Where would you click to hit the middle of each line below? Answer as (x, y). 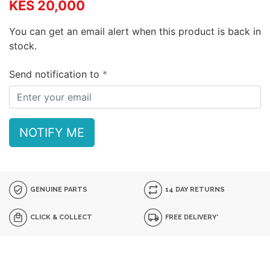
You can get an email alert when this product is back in (135, 31)
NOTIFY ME (52, 133)
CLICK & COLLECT (61, 217)
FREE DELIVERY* (191, 217)
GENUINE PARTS (58, 189)
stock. (23, 46)
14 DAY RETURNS (194, 189)
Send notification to (56, 74)
